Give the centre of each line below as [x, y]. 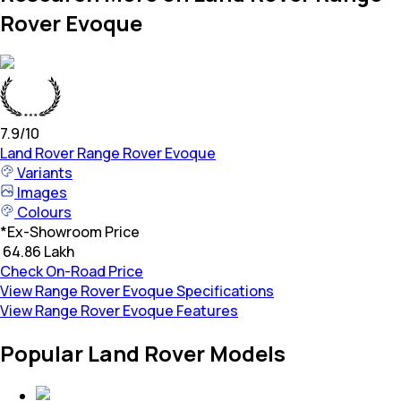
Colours [43, 213]
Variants [43, 173]
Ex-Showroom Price [73, 232]
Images [41, 193]
